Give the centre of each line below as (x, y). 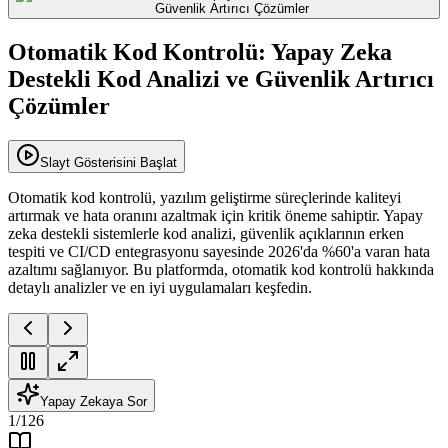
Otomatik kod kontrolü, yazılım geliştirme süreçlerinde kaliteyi (204, 198)
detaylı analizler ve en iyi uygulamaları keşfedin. (160, 288)
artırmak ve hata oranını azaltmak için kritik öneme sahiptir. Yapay (215, 216)
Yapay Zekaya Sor (93, 402)
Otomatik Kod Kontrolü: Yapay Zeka (200, 52)
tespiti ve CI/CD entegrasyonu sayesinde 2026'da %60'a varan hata (219, 252)
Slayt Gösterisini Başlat (108, 163)
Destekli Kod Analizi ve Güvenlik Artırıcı (221, 79)
